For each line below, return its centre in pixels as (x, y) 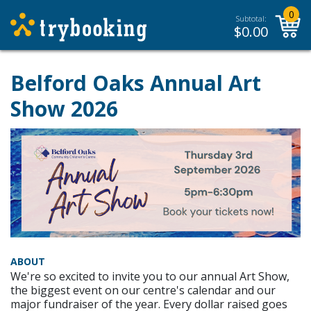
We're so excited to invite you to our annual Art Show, (150, 276)
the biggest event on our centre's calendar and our (143, 290)
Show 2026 (64, 109)
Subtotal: (251, 18)
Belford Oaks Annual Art (136, 83)
